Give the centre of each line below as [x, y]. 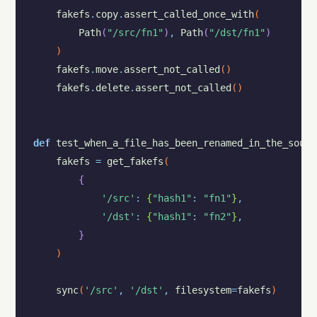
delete [112, 88]
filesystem [203, 290]
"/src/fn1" [135, 33]
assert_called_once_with [189, 15]
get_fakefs [135, 162]
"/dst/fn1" [237, 33]
